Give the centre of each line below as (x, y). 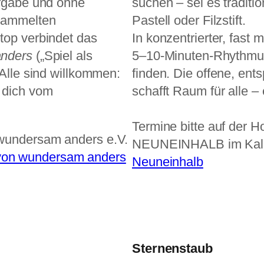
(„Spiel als (62, 56)
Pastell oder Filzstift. (189, 21)
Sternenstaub (172, 249)
